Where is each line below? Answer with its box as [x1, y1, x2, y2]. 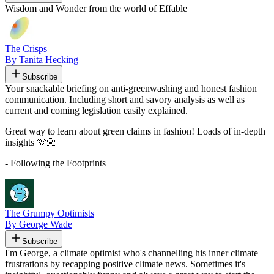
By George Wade [5, 218, 72, 229]
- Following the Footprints [5, 157, 106, 168]
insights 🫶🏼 [5, 136, 56, 147]
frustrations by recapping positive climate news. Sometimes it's [5, 258, 245, 269]
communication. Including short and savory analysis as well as [5, 94, 245, 105]
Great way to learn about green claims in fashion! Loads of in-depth [5, 125, 265, 136]
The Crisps [5, 43, 47, 54]
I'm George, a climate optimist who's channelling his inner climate [5, 247, 258, 258]
